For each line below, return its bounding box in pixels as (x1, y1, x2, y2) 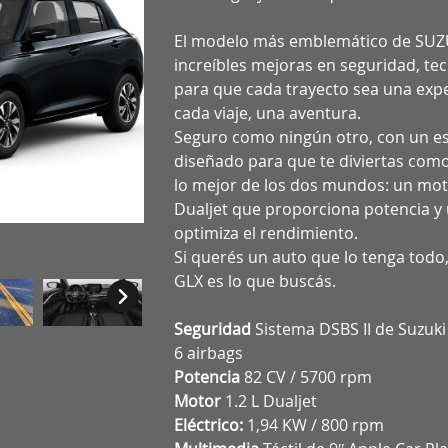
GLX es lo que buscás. (174, 270, 337, 292)
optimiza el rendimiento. (174, 222, 359, 244)
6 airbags (174, 342, 244, 364)
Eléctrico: (174, 414, 248, 436)
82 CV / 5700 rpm (244, 366, 373, 388)
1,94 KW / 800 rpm (247, 414, 385, 436)
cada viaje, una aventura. (174, 102, 362, 124)
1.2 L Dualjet (225, 390, 318, 412)
